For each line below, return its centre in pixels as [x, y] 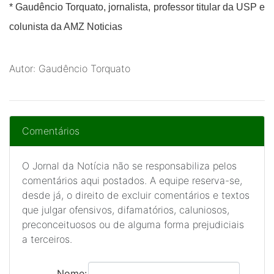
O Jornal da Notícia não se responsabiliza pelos [129, 166]
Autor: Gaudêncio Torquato [70, 68]
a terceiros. [47, 239]
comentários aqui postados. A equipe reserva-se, [132, 180]
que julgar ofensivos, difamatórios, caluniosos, [126, 210]
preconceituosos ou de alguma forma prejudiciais [133, 224]
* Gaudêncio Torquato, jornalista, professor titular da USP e [137, 7]
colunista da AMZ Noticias [66, 27]
